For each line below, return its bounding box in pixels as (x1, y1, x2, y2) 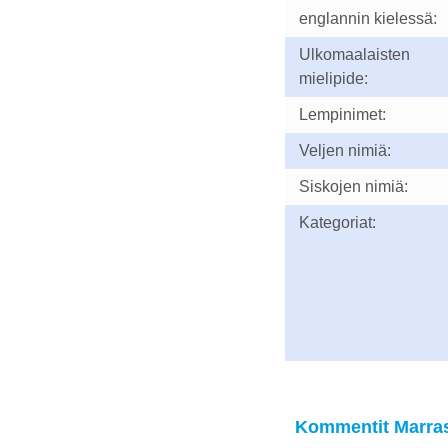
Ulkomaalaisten (298, 46, 410, 63)
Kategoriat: (298, 214, 376, 231)
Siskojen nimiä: (298, 178, 408, 195)
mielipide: (298, 70, 368, 87)
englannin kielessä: (298, 10, 437, 27)
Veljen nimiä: (298, 142, 391, 159)
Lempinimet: (298, 106, 386, 123)
